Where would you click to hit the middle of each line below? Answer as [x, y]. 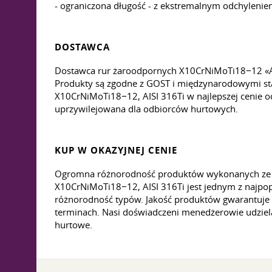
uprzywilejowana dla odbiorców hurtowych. [146, 109]
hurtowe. [73, 225]
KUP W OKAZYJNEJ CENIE [116, 150]
